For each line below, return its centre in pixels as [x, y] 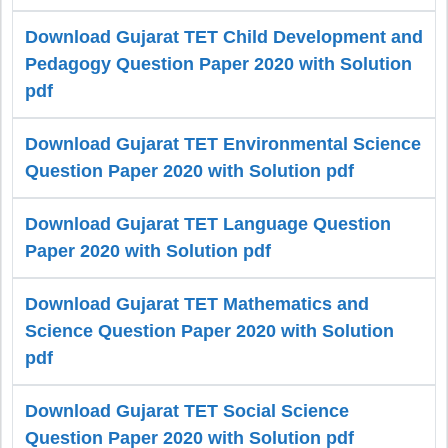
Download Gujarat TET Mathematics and [197, 304]
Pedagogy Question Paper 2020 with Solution [218, 64]
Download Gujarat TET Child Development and [224, 37]
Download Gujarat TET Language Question [208, 224]
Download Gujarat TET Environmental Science [223, 144]
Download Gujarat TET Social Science [187, 411]
